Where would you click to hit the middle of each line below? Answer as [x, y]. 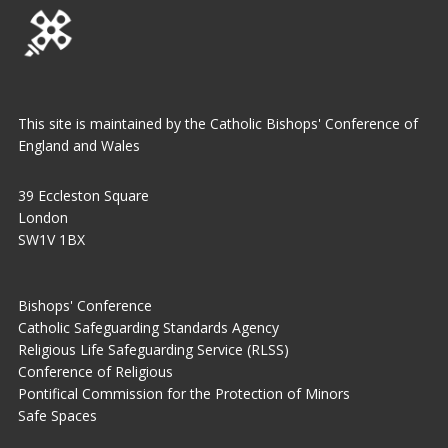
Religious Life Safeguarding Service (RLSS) [153, 349]
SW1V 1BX [51, 239]
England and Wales [79, 145]
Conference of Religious [95, 371]
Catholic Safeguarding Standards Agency [148, 327]
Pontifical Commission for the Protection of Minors [184, 393]
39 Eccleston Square [83, 195]
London [43, 217]
